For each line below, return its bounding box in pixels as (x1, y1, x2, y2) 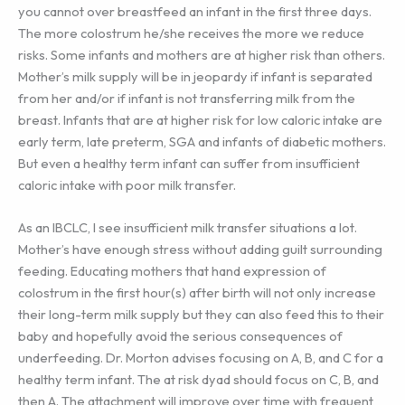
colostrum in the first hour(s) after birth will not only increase (18, 284, 376, 302)
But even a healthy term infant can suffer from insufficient (18, 155, 360, 173)
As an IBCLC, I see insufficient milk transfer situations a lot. (18, 219, 357, 237)
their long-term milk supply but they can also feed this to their (18, 306, 384, 324)
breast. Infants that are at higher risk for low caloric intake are (18, 111, 382, 129)
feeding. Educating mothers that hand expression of (18, 262, 326, 280)
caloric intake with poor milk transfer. (18, 176, 236, 194)
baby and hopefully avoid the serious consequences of (18, 327, 343, 345)
